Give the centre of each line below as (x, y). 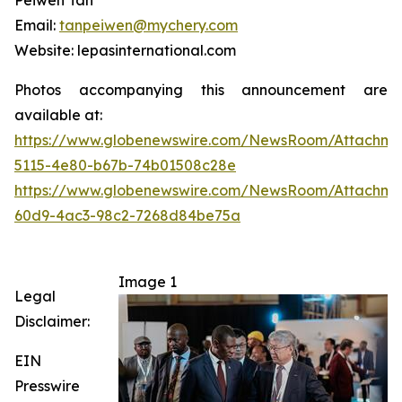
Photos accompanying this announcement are (201, 90)
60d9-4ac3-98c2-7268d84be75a (127, 216)
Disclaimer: (52, 322)
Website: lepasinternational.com (125, 51)
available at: (58, 115)
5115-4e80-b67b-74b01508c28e (125, 166)
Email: (37, 26)
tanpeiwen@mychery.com (149, 26)
